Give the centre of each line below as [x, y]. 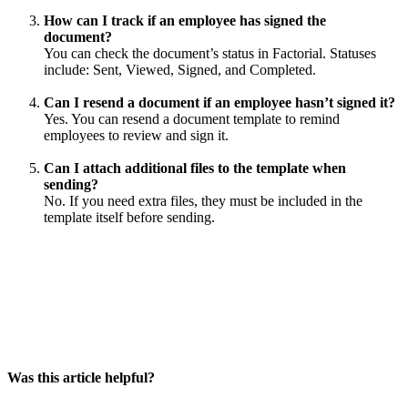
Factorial [297, 54]
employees [74, 136]
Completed [281, 70]
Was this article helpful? [81, 377]
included [302, 201]
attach [102, 168]
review [143, 136]
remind [320, 119]
